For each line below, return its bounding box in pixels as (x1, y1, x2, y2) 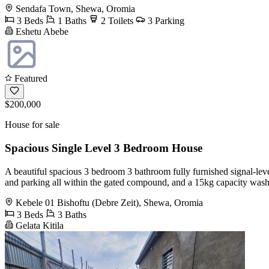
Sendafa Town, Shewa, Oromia (16, 4, 135, 14)
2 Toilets (98, 16, 133, 26)
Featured (12, 73, 47, 84)
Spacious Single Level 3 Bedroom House (5, 141, 202, 154)
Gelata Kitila (13, 220, 64, 231)
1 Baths (55, 16, 86, 26)
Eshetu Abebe (13, 26, 68, 37)
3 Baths (55, 209, 86, 220)
